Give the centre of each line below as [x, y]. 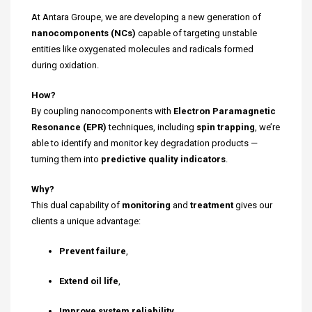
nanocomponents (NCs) [84, 33]
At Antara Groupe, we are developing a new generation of [146, 17]
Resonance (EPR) [69, 127]
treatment [212, 205]
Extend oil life [89, 281]
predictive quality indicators [163, 159]
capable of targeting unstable [196, 33]
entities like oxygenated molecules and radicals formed [142, 49]
